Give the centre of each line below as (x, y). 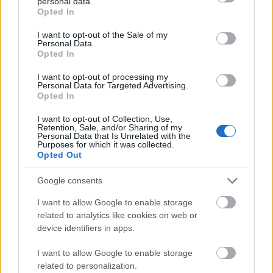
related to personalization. (87, 265)
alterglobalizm (136, 10)
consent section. (50, 31)
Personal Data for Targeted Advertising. (113, 85)
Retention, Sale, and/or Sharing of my (110, 127)
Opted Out (60, 154)
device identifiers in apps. (86, 228)
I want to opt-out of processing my (103, 76)
